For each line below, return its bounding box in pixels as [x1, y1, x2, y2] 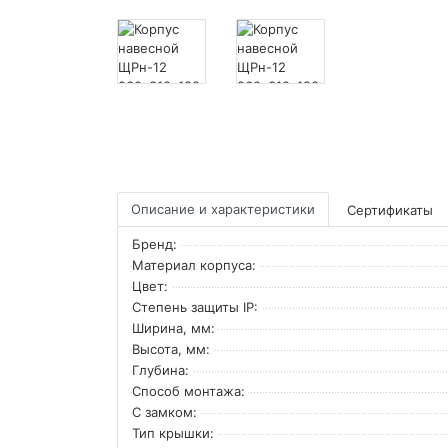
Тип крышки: [132, 424, 214, 441]
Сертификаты [347, 201, 433, 218]
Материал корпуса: [132, 256, 256, 273]
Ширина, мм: [132, 319, 215, 336]
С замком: [132, 403, 197, 420]
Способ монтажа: [132, 382, 245, 399]
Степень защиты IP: [132, 298, 258, 315]
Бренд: [132, 235, 177, 252]
